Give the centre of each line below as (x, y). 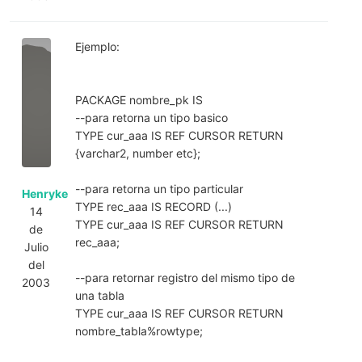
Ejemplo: (97, 46)
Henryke (45, 193)
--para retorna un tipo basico (151, 117)
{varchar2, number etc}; (137, 153)
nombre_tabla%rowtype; (139, 330)
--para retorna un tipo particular (159, 188)
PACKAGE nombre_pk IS (139, 99)
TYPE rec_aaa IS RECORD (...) (153, 206)
